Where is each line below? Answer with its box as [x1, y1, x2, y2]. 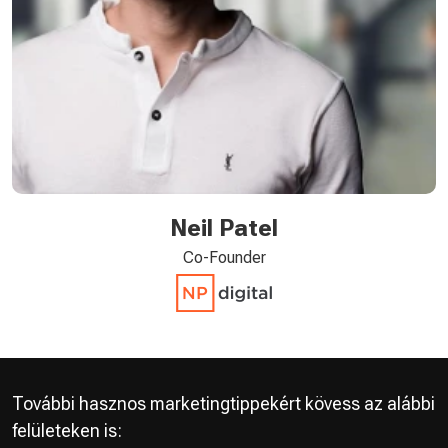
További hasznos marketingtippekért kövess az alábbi [12, 393, 435, 414]
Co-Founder [182, 248, 266, 267]
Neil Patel [170, 214, 278, 242]
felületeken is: [12, 420, 122, 441]
